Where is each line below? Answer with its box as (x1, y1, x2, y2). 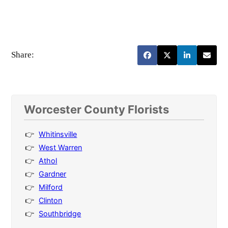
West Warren (39, 142, 82, 152)
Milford (39, 182, 63, 191)
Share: (11, 50, 35, 60)
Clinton (39, 195, 63, 205)
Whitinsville (39, 129, 77, 138)
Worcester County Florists (24, 102, 169, 116)
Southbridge (39, 209, 81, 218)
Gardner (39, 169, 67, 178)
